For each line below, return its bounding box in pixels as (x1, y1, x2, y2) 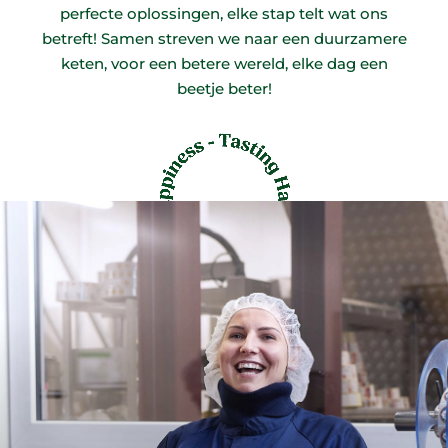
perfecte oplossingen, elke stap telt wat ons (60, 4, 388, 23)
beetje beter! (176, 79, 272, 98)
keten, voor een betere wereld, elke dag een (60, 54, 388, 73)
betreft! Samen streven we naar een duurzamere (41, 29, 407, 48)
